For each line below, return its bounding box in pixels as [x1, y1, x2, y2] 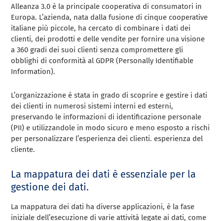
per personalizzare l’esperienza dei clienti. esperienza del [11, 134, 203, 143]
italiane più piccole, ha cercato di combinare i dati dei [11, 23, 191, 33]
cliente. [11, 145, 36, 154]
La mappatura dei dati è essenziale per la [11, 168, 196, 180]
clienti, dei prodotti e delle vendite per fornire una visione [11, 34, 205, 43]
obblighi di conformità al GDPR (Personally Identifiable [11, 56, 194, 65]
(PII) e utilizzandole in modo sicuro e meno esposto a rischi [11, 123, 210, 132]
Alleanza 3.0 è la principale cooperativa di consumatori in [11, 1, 202, 11]
